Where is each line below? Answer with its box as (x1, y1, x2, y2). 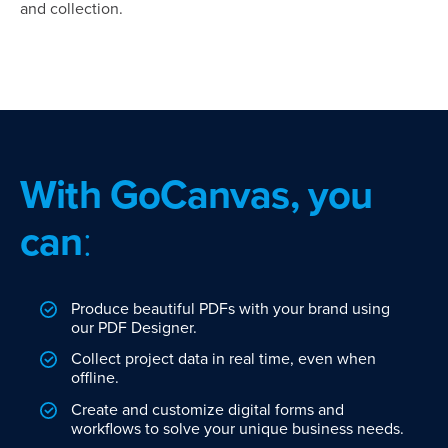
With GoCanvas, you (20, 170, 373, 219)
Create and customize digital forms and (71, 399, 344, 420)
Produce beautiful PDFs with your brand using (71, 298, 390, 319)
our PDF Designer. (71, 317, 197, 338)
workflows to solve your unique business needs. (71, 418, 404, 439)
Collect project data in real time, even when (71, 349, 376, 370)
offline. (71, 368, 119, 389)
